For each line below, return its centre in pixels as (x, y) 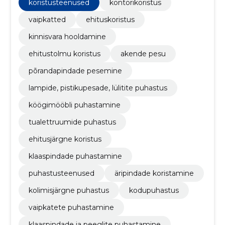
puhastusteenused (61, 174)
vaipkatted (47, 20)
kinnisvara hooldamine (67, 37)
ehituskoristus (110, 20)
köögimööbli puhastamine (74, 105)
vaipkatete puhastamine (71, 208)
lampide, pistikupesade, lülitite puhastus (98, 88)
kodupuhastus (154, 191)
